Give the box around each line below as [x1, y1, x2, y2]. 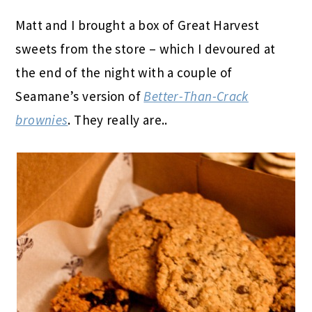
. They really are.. [68, 111, 168, 128]
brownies [15, 111, 68, 128]
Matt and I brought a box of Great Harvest [15, 17, 259, 33]
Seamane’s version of [15, 88, 144, 104]
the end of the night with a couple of [15, 64, 233, 81]
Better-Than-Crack [143, 88, 249, 104]
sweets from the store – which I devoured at [15, 40, 276, 57]
